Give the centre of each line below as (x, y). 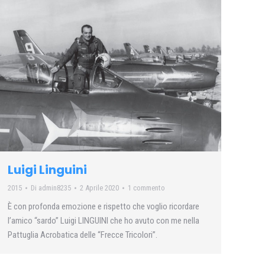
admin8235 (55, 188)
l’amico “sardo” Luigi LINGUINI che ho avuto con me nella (104, 220)
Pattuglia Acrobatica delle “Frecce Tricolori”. (83, 235)
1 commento (146, 188)
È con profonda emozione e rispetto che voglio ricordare (104, 206)
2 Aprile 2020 (99, 188)
